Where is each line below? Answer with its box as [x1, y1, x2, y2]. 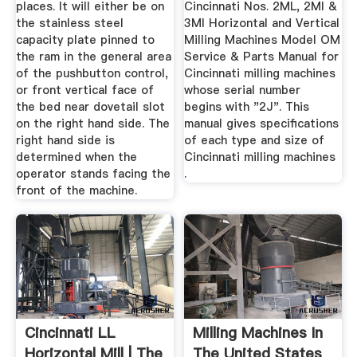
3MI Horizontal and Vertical [184, 14, 340, 31]
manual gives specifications [184, 115, 339, 131]
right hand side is [15, 131, 115, 148]
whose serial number [184, 81, 301, 98]
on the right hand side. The [15, 115, 170, 131]
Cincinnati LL [24, 323, 116, 343]
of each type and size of [184, 131, 325, 148]
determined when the [15, 148, 137, 165]
